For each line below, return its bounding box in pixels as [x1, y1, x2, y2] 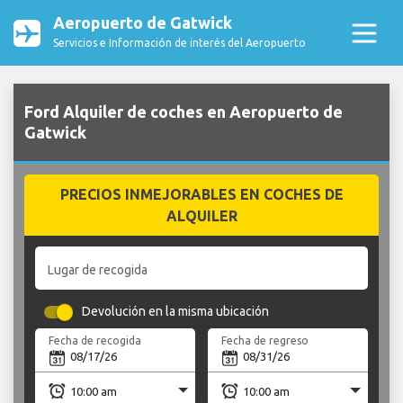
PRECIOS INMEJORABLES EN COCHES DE [59, 186, 344, 203]
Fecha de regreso [221, 334, 309, 346]
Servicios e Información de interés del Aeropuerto [53, 37, 306, 49]
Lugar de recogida [48, 262, 148, 277]
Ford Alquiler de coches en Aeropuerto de [24, 103, 343, 121]
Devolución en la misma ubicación [82, 304, 270, 319]
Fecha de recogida [49, 334, 142, 346]
